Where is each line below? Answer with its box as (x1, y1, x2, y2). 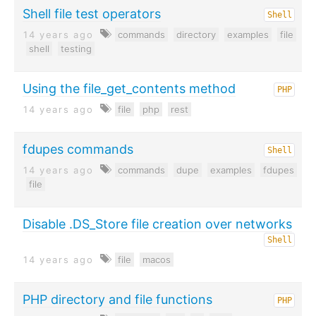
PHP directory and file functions (23, 292, 212, 307)
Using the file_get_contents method (23, 81, 236, 96)
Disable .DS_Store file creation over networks (23, 217, 292, 231)
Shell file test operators (23, 6, 161, 21)
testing (61, 43, 92, 54)
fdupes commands (23, 142, 133, 157)
